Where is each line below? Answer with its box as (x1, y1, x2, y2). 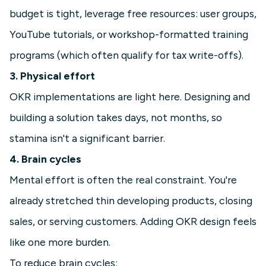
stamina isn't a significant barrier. (9, 132, 165, 145)
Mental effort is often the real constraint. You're (9, 173, 237, 186)
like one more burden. (9, 236, 110, 249)
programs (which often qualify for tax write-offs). (9, 49, 243, 62)
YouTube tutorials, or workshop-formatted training (9, 28, 248, 41)
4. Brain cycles (9, 153, 81, 166)
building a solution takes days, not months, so (9, 111, 222, 124)
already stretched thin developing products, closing (9, 194, 252, 207)
